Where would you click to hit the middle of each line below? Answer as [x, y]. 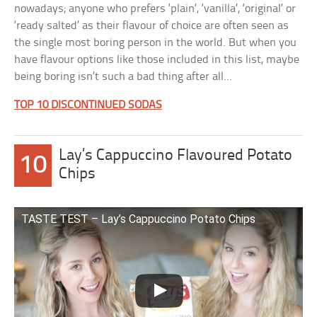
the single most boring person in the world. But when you [156, 43]
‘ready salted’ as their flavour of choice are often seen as [152, 26]
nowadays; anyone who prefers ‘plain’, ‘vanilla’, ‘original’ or [155, 9]
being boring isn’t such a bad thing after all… [123, 77]
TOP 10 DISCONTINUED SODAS [88, 105]
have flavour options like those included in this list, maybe [157, 60]
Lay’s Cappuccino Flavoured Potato [176, 156]
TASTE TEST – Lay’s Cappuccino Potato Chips [139, 219]
